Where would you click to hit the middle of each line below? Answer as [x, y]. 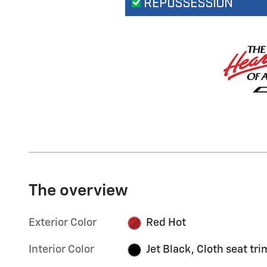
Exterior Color [63, 223]
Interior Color [61, 250]
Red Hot [166, 223]
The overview [78, 191]
